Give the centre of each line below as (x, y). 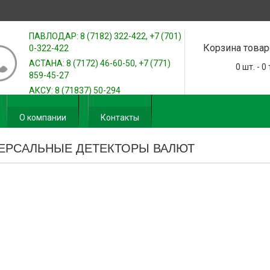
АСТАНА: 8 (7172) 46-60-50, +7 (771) (99, 63)
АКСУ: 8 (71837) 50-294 (74, 90)
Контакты (120, 118)
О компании (43, 118)
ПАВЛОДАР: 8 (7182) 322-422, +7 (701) (105, 36)
